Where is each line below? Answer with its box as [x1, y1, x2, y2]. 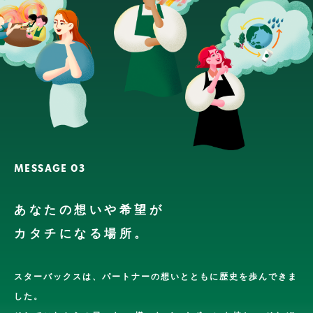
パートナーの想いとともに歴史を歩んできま [102, 272, 298, 282]
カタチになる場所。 [14, 227, 150, 241]
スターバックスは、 [14, 272, 102, 282]
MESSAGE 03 [14, 164, 85, 174]
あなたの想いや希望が [14, 203, 164, 217]
